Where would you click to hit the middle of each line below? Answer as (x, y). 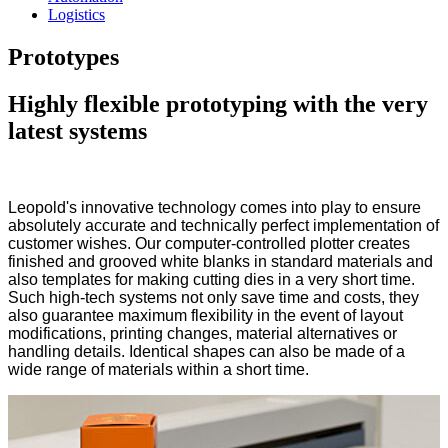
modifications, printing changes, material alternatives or (202, 333)
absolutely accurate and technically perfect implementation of (223, 225)
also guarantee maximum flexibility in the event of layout (205, 315)
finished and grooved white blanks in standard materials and (220, 261)
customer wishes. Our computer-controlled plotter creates (209, 243)
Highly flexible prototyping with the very (218, 103)
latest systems (77, 130)
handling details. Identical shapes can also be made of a (206, 351)
